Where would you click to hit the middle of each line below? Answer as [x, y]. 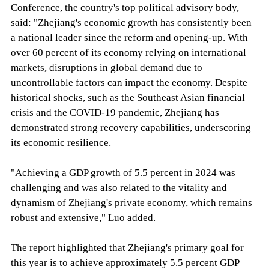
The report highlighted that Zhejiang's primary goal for [127, 247]
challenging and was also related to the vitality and [119, 187]
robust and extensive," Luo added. [83, 217]
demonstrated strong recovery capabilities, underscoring [131, 127]
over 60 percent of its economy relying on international [128, 52]
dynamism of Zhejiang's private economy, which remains [131, 202]
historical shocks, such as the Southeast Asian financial [128, 97]
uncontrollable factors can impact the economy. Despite [129, 82]
